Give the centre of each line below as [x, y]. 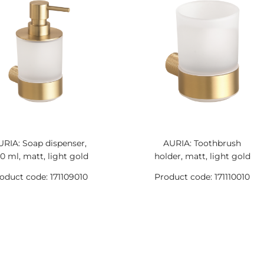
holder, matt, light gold [202, 156]
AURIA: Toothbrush [202, 143]
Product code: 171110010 [202, 177]
